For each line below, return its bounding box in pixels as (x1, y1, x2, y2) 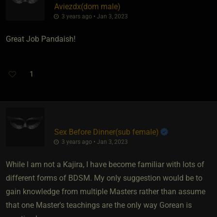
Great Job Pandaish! (6, 34, 76, 44)
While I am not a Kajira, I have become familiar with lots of (6, 159, 204, 169)
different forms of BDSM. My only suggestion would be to (6, 173, 202, 183)
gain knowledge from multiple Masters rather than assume (6, 186, 205, 196)
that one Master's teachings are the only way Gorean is (6, 200, 192, 210)
